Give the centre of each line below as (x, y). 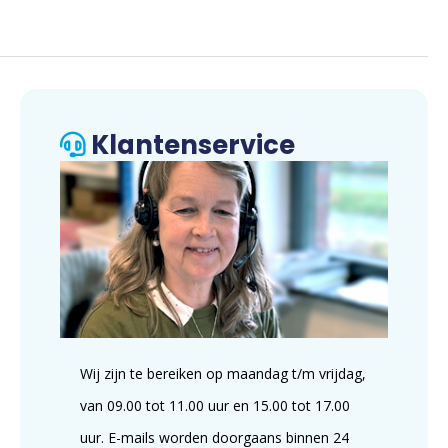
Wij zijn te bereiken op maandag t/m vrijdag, (223, 374)
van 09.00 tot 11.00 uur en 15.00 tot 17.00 (215, 406)
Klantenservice (190, 144)
